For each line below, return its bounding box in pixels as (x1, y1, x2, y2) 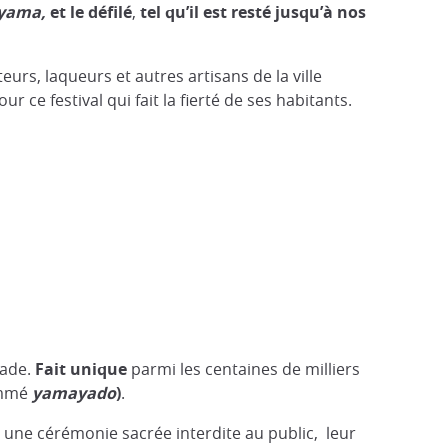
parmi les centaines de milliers (131, 358, 360, 380)
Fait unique (35, 358, 131, 380)
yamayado (32, 382, 116, 404)
